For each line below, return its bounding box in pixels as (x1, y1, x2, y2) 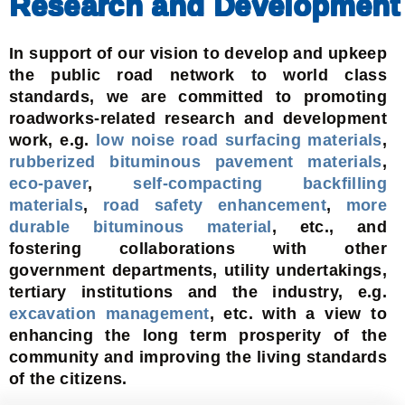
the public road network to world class (9, 65, 387, 84)
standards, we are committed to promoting (9, 87, 387, 106)
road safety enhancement (102, 195, 326, 214)
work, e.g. (9, 130, 97, 149)
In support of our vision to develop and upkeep (9, 43, 387, 62)
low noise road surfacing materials (96, 130, 382, 149)
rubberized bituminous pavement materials (9, 152, 382, 171)
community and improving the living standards (9, 347, 387, 366)
